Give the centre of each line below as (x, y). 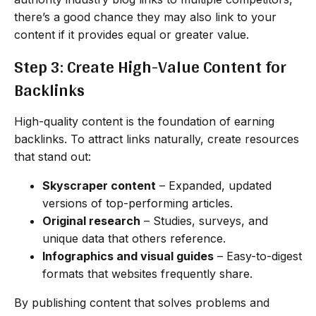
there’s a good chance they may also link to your (145, 17)
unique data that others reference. (134, 238)
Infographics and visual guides (128, 256)
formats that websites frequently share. (147, 273)
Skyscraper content (99, 185)
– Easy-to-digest (258, 256)
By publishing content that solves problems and (142, 302)
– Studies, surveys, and (204, 220)
